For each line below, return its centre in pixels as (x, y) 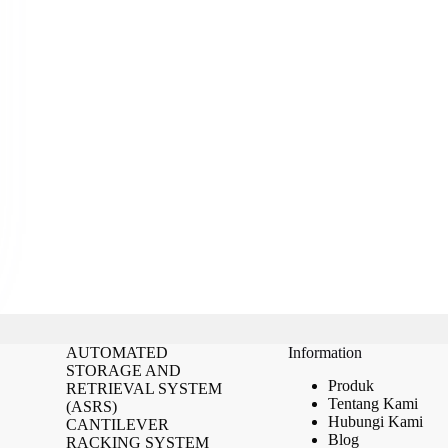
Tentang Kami (372, 403)
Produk (350, 385)
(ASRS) (91, 406)
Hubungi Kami (375, 421)
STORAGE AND (123, 370)
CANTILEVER (117, 424)
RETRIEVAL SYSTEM (143, 388)
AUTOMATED (116, 352)
